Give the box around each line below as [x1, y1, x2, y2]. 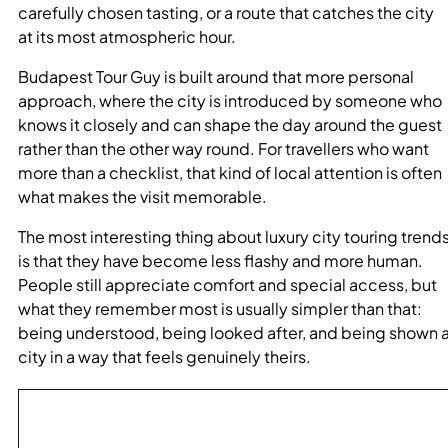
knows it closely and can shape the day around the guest [18, 113, 442, 135]
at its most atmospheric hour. [18, 25, 236, 47]
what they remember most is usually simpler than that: [18, 297, 422, 319]
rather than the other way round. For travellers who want [18, 137, 429, 159]
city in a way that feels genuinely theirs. [18, 345, 311, 367]
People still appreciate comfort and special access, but [18, 273, 437, 295]
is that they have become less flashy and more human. [18, 249, 423, 271]
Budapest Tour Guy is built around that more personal [18, 65, 414, 87]
